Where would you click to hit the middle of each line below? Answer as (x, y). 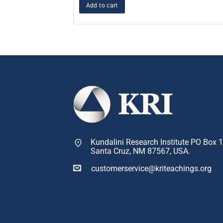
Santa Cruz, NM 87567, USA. (140, 151)
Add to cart (102, 5)
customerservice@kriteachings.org (151, 168)
